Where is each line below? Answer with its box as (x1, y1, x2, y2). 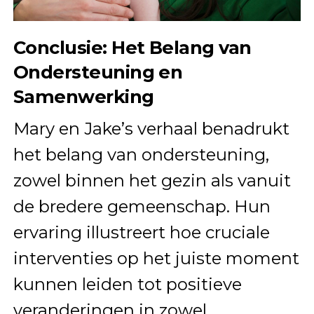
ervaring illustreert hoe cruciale (13, 222, 270, 243)
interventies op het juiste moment (13, 248, 299, 269)
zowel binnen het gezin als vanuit (13, 170, 291, 191)
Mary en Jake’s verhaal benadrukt (13, 118, 289, 139)
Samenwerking (13, 86, 154, 108)
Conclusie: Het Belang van (13, 36, 252, 59)
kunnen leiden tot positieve (13, 274, 242, 295)
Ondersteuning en (13, 61, 183, 83)
